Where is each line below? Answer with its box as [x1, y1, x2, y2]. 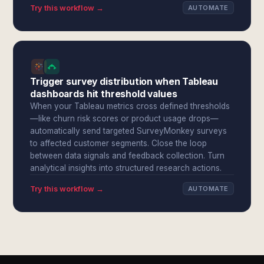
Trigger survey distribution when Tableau [30, 76, 219, 87]
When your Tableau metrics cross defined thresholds [30, 101, 230, 111]
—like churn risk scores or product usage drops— [30, 114, 219, 123]
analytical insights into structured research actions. [30, 163, 222, 173]
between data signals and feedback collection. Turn [30, 151, 225, 160]
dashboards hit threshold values [30, 88, 177, 100]
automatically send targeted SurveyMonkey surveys [30, 126, 227, 136]
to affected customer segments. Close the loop [30, 138, 207, 148]
